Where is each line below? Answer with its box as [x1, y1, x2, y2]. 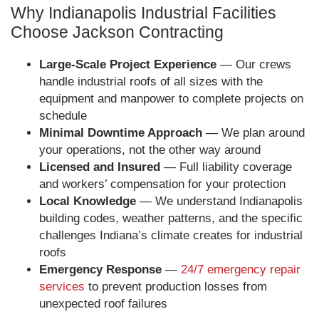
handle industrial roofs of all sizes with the [39, 75, 263, 88]
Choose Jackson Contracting [11, 23, 224, 41]
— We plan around [202, 126, 305, 140]
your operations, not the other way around [39, 143, 261, 157]
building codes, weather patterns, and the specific [39, 211, 303, 225]
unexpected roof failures [39, 297, 167, 310]
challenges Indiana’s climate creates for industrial [39, 229, 303, 242]
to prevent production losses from [85, 280, 267, 293]
